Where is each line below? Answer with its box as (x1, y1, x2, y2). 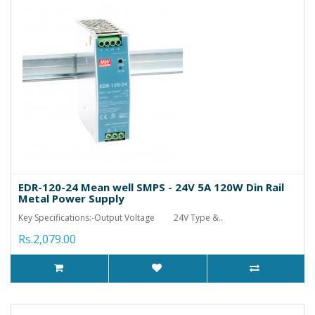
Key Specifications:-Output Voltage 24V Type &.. (18, 211, 223, 224)
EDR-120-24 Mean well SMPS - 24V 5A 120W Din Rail (18, 179, 284, 194)
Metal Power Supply (18, 191, 124, 205)
